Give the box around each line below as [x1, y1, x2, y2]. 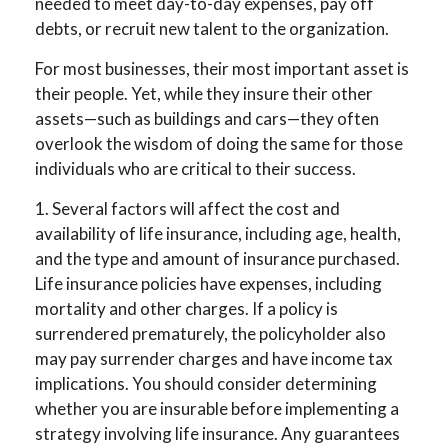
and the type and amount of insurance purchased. [35, 247, 400, 269]
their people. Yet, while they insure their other [35, 82, 373, 104]
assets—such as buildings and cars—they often [35, 107, 379, 129]
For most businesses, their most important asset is [35, 57, 409, 79]
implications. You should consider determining [35, 372, 377, 394]
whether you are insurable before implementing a [35, 397, 399, 419]
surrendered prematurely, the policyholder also [35, 322, 386, 344]
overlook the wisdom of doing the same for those [35, 132, 403, 154]
